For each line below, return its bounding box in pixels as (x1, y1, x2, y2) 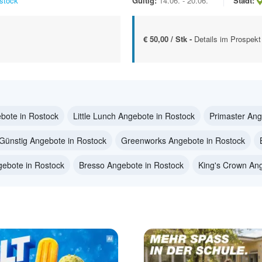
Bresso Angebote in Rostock (79, 158, 184, 171)
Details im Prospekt (194, 33, 261, 44)
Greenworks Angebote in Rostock (121, 134, 245, 146)
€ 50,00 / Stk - (143, 33, 194, 44)
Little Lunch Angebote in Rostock (73, 109, 195, 122)
